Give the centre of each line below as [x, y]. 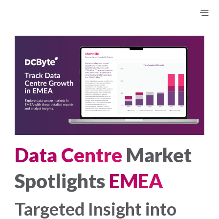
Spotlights [62, 181]
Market [157, 155]
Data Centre [68, 155]
